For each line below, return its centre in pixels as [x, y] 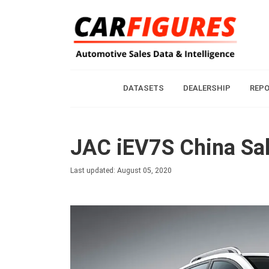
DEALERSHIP [207, 88]
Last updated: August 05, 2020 [121, 171]
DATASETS [143, 88]
